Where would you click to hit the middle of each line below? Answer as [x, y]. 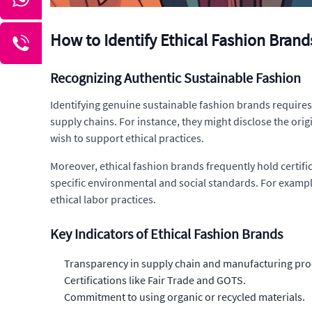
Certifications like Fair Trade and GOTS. [155, 280]
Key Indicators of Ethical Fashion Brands [166, 234]
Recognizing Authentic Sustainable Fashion [175, 78]
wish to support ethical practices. [127, 138]
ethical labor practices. [103, 200]
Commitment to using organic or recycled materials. [185, 297]
